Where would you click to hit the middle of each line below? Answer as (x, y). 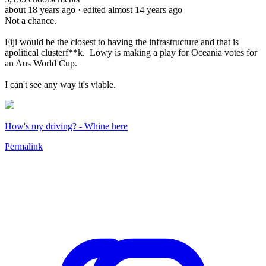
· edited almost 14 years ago (130, 9)
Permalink (24, 146)
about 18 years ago (40, 9)
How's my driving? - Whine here (66, 126)
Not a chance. (31, 20)
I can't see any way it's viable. (60, 84)
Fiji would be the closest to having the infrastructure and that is (122, 42)
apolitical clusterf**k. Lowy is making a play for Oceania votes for (131, 52)
